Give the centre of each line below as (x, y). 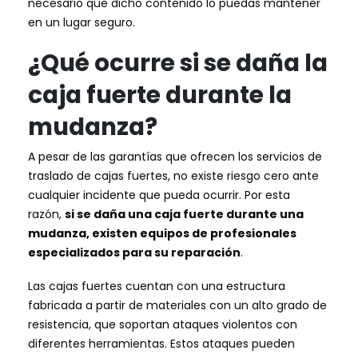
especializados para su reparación (134, 252)
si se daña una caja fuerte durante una (184, 214)
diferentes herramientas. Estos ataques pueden (161, 344)
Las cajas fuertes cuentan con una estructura (157, 286)
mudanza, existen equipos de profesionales (162, 233)
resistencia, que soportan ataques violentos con (163, 325)
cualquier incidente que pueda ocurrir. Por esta (159, 195)
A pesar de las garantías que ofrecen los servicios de (175, 156)
